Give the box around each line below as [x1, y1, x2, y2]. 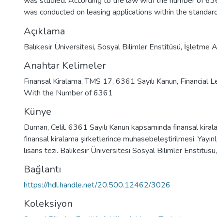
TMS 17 [85, 76, 112, 87]
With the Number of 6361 [24, 88, 113, 98]
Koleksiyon [24, 197, 73, 210]
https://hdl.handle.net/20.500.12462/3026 [24, 180, 170, 190]
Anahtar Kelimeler [24, 59, 106, 72]
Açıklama [24, 25, 65, 38]
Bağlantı [24, 163, 61, 176]
